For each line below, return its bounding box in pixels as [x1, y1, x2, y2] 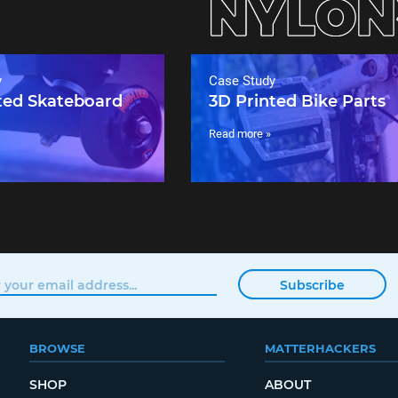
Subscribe [279, 277, 345, 294]
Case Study [209, 72, 275, 89]
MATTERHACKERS [264, 341, 376, 355]
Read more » [209, 126, 271, 140]
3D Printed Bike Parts [209, 91, 386, 111]
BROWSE [28, 341, 85, 355]
